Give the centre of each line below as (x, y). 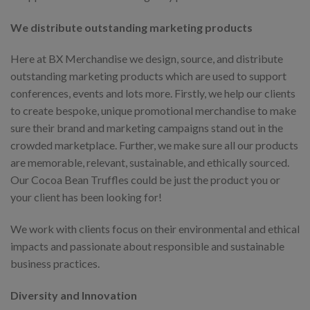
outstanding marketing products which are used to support (148, 76)
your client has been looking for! (86, 197)
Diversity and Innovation (74, 295)
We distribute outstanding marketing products (131, 27)
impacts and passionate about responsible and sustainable (147, 246)
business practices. (55, 264)
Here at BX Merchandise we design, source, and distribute (147, 59)
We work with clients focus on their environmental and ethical (155, 229)
